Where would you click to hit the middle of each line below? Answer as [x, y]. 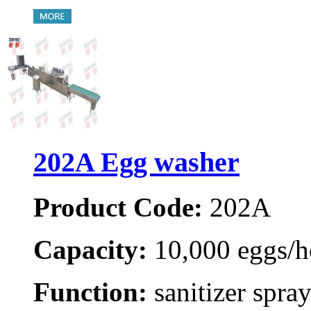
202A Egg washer [136, 162]
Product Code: [118, 207]
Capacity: [90, 249]
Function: [90, 292]
